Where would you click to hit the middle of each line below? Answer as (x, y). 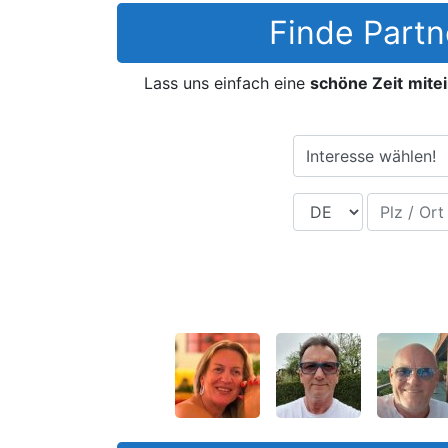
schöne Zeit (356, 83)
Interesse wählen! (371, 156)
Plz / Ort (398, 204)
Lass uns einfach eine (226, 83)
